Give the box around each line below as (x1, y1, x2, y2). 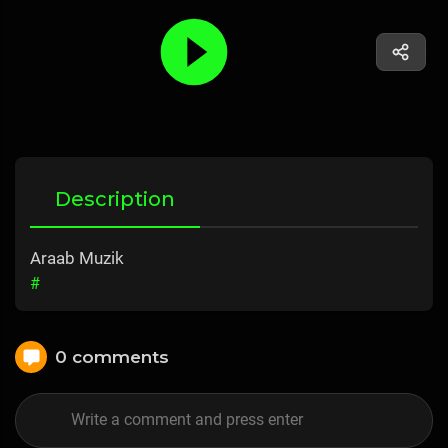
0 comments (55, 346, 169, 367)
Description (55, 187, 175, 212)
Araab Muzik (30, 248, 124, 269)
